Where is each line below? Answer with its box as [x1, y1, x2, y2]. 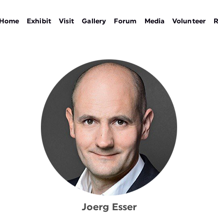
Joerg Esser [81, 202, 137, 212]
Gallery [82, 18, 107, 25]
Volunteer [172, 18, 206, 25]
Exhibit [27, 18, 51, 25]
